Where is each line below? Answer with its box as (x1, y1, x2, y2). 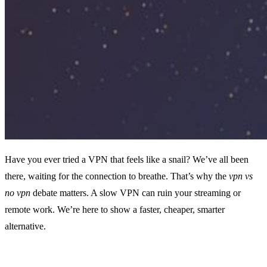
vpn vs (229, 171, 253, 182)
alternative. (5, 221, 46, 232)
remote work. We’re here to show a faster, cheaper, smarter (5, 204, 225, 215)
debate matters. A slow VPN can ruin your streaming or (30, 188, 241, 198)
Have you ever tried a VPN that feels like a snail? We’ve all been (5, 154, 249, 165)
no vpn (5, 188, 30, 198)
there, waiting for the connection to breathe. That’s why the (5, 171, 229, 182)
